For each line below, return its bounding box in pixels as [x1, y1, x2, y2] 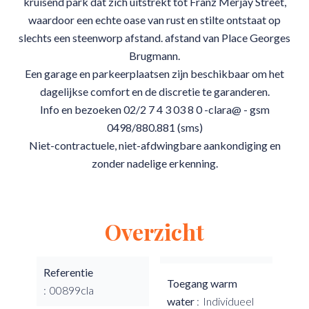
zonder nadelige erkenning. [91, 157, 218, 170]
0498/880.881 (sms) [106, 121, 203, 134]
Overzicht [105, 217, 204, 246]
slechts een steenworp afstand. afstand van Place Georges [19, 31, 290, 44]
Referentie [43, 266, 93, 279]
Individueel [203, 295, 254, 308]
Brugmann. [129, 49, 180, 62]
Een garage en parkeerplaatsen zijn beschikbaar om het [25, 67, 284, 80]
